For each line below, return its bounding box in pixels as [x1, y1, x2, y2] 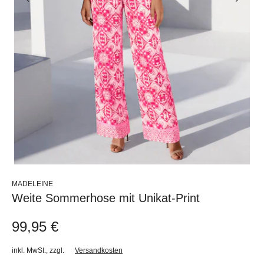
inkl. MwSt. [12, 246, 46, 255]
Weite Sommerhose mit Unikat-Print [12, 191, 200, 204]
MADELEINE [12, 179, 53, 188]
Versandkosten [75, 246, 123, 255]
